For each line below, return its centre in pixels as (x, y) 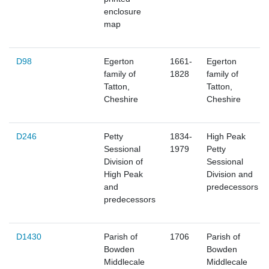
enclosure (122, 12)
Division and (230, 174)
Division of (123, 162)
